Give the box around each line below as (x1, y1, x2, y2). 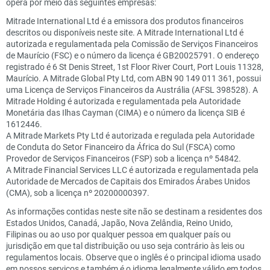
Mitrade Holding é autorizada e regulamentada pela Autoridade (6, 95, 240, 107)
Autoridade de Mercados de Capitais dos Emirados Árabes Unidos (6, 175, 250, 187)
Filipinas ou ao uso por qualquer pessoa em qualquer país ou (6, 228, 231, 240)
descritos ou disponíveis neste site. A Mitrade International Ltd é (6, 26, 243, 38)
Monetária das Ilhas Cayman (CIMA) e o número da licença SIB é (6, 106, 245, 118)
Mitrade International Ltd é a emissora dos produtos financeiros (6, 14, 243, 27)
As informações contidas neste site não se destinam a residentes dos (6, 205, 262, 217)
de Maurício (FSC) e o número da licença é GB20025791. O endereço (6, 49, 259, 61)
